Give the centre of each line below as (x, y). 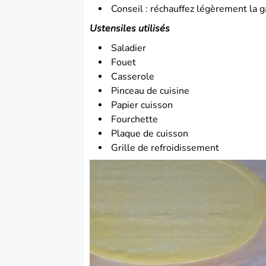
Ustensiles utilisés (130, 28)
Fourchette (135, 119)
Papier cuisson (142, 105)
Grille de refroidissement (165, 148)
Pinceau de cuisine (151, 91)
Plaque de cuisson (150, 133)
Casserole (133, 76)
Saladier (129, 48)
